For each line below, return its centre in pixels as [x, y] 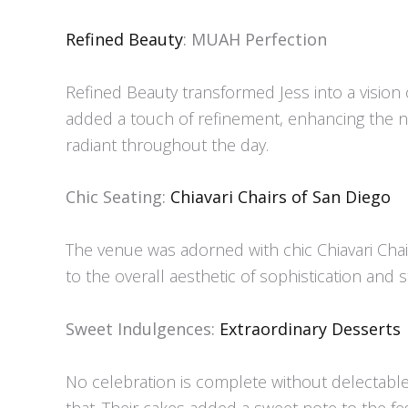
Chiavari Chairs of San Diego [280, 197]
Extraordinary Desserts [310, 329]
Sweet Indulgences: [143, 329]
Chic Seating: [118, 197]
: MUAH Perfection [255, 39]
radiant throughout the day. [167, 144]
